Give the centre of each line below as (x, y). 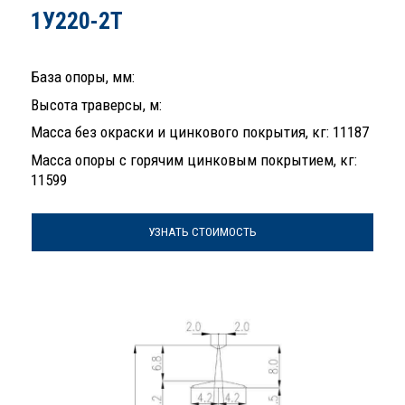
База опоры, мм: (83, 77)
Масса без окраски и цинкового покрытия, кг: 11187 (200, 132)
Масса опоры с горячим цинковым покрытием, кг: (194, 160)
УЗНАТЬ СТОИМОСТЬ (202, 232)
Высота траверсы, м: (96, 104)
